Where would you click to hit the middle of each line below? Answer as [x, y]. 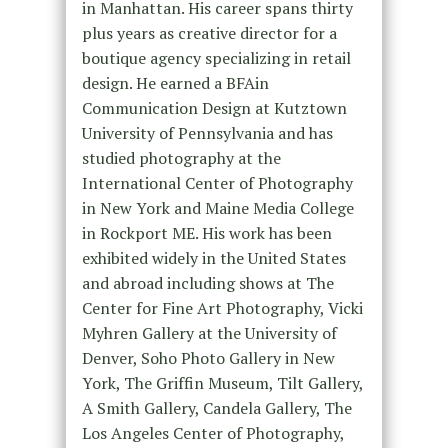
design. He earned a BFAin [175, 83]
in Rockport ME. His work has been [206, 233]
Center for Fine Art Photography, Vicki [222, 308]
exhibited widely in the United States [213, 258]
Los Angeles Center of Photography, [212, 433]
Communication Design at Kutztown [214, 108]
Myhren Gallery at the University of [209, 333]
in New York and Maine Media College [217, 208]
